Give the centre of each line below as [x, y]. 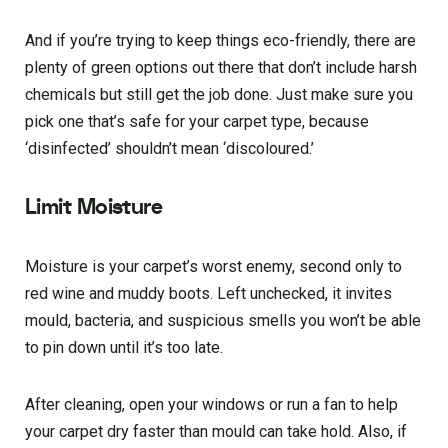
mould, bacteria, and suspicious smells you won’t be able [223, 320]
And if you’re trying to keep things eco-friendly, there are [220, 40]
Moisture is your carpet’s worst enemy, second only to [213, 266]
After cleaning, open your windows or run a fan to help [211, 404]
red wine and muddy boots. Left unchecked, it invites [208, 293]
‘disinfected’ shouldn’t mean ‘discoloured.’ [169, 148]
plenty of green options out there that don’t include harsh [221, 67]
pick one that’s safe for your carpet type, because [197, 121]
